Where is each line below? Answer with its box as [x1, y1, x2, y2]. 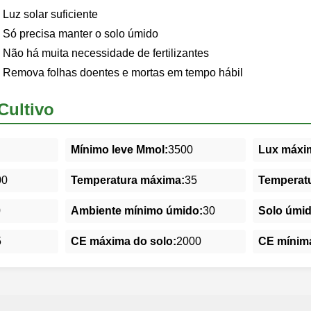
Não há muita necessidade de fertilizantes [3, 47, 209, 59]
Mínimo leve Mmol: [71, 143, 168, 155]
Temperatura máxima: [71, 174, 185, 186]
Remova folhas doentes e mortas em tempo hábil [3, 66, 243, 78]
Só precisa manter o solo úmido [3, 27, 158, 40]
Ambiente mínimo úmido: [71, 204, 203, 217]
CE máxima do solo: [71, 235, 176, 247]
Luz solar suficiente [3, 8, 98, 20]
